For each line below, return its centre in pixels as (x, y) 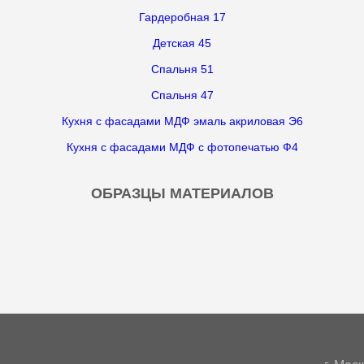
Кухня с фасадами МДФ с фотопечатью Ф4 (182, 147)
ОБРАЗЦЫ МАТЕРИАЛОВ (182, 193)
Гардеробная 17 (182, 17)
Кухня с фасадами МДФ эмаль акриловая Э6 (182, 121)
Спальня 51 (182, 69)
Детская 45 (182, 43)
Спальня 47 (182, 95)
